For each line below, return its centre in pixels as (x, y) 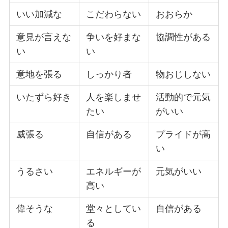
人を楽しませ (114, 97)
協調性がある (183, 37)
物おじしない (183, 74)
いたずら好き (44, 97)
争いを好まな (114, 37)
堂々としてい (114, 208)
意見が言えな (44, 37)
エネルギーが (114, 171)
